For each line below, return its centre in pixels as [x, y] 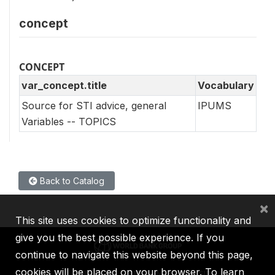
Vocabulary [226, 85]
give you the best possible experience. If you [120, 238]
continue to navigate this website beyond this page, [134, 255]
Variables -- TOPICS [69, 121]
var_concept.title [64, 85]
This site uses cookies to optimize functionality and [133, 220]
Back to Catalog [71, 180]
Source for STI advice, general [94, 105]
